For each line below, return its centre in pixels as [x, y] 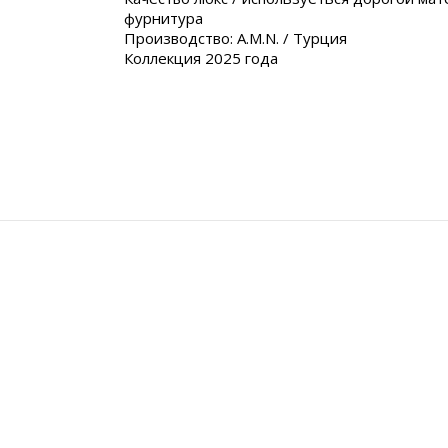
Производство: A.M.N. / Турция [235, 38]
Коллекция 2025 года [201, 58]
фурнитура [163, 18]
